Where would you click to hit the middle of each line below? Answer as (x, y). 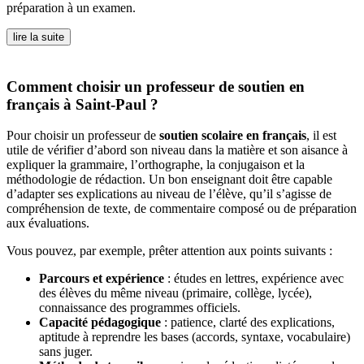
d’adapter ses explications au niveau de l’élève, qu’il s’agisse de (169, 194)
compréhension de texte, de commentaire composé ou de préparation (182, 209)
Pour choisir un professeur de (83, 136)
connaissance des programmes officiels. (140, 308)
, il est (321, 136)
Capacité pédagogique (100, 323)
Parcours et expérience (102, 279)
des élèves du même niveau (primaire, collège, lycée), (175, 293)
